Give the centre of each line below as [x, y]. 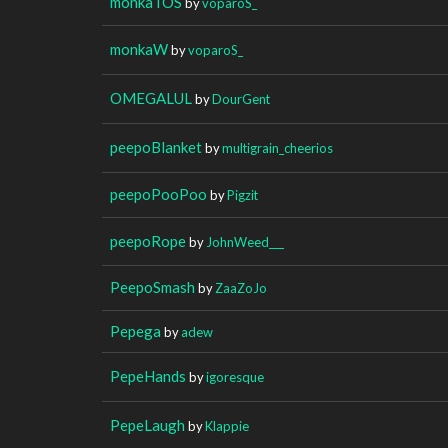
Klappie [227, 425]
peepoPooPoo [158, 193]
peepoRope [148, 240]
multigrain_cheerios [277, 147]
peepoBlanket [156, 146]
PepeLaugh [147, 424]
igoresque [235, 376]
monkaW [139, 48]
